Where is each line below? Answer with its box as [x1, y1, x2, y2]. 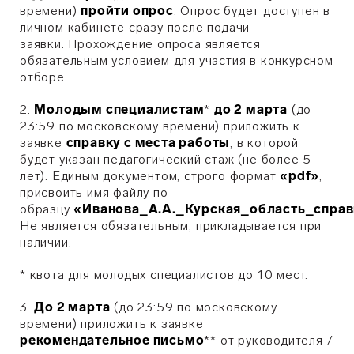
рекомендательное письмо [20, 333, 205, 348]
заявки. [20, 36, 65, 51]
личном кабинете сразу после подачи [20, 20, 250, 35]
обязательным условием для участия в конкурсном [20, 53, 333, 68]
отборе [20, 70, 65, 85]
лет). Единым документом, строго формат [20, 168, 281, 183]
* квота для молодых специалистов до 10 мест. [20, 267, 309, 282]
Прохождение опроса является [64, 36, 262, 51]
